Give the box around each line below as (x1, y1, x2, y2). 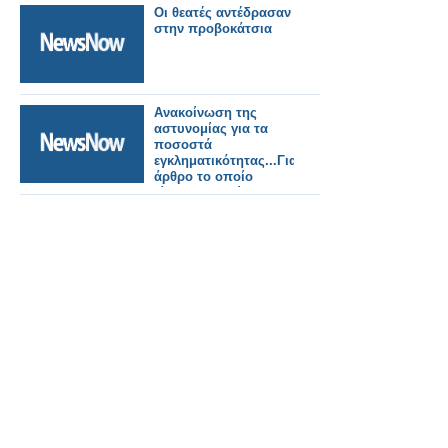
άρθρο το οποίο (154, 169, 253, 184)
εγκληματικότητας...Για (154, 153, 297, 168)
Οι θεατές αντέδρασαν (154, 5, 291, 20)
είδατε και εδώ (154, 185, 244, 200)
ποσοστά (154, 137, 212, 152)
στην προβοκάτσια (154, 21, 272, 36)
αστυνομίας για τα (154, 121, 268, 136)
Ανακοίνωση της (154, 105, 257, 120)
